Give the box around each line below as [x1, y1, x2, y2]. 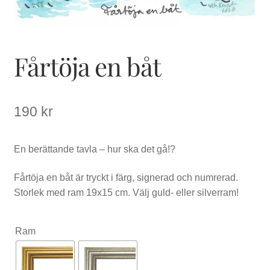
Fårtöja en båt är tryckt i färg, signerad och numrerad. [13, 172, 238, 183]
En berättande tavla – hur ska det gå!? [13, 143, 175, 154]
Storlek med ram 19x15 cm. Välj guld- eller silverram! [13, 187, 239, 198]
